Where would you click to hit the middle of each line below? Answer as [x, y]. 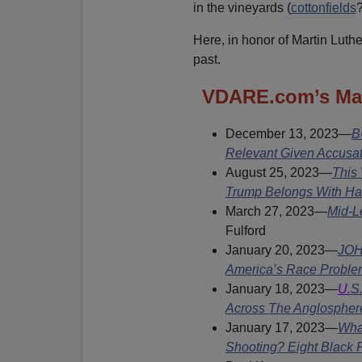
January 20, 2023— [281, 250]
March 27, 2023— [276, 211]
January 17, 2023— [281, 327]
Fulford [245, 230]
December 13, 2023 [282, 133]
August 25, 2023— [278, 172]
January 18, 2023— [281, 288]
